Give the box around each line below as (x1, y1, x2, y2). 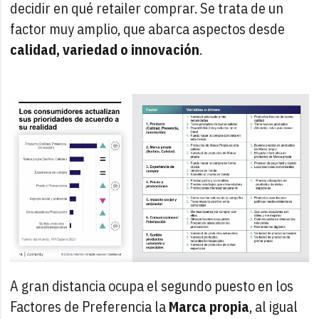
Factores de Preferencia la (10, 297, 169, 317)
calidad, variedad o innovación (10, 39, 200, 59)
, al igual (249, 297, 298, 317)
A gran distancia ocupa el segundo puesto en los (10, 276, 294, 296)
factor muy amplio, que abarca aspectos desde (10, 19, 286, 38)
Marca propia (169, 297, 250, 317)
